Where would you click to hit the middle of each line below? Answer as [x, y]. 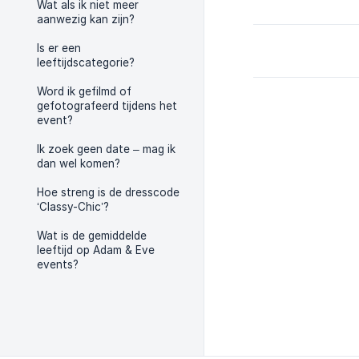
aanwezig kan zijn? [86, 19]
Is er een [59, 48]
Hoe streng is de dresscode [108, 192]
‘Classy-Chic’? [73, 207]
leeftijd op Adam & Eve [96, 250]
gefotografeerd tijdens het [107, 106]
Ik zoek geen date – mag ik [106, 149]
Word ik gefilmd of [84, 91]
